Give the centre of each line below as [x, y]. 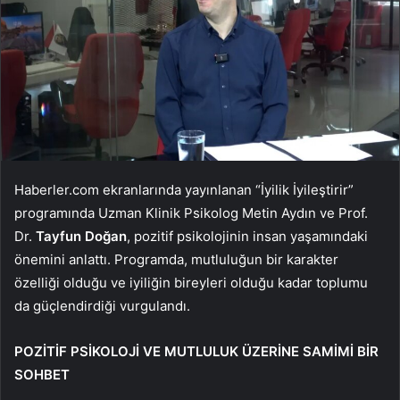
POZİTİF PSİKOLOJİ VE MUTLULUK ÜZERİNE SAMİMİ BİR [196, 352]
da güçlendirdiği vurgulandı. [102, 306]
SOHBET [42, 375]
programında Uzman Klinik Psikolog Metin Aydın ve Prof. [191, 213]
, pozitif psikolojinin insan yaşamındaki [247, 237]
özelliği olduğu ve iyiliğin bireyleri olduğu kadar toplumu [191, 283]
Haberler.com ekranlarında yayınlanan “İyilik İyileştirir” [184, 190]
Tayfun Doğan [81, 237]
